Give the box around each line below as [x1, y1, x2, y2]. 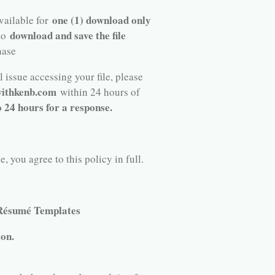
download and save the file [9, 28, 126, 44]
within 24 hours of [56, 85, 140, 99]
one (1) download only [52, 12, 151, 28]
